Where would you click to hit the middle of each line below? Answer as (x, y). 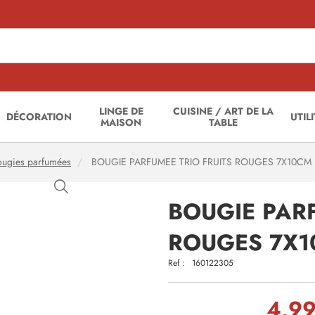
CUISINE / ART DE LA (224, 111)
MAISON (121, 122)
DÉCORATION (39, 117)
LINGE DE (121, 111)
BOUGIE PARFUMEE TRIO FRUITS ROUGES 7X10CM (200, 162)
